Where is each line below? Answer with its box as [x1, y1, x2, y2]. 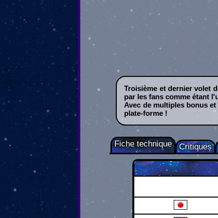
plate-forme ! [124, 109, 168, 118]
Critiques [179, 142, 212, 152]
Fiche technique [114, 139, 172, 149]
